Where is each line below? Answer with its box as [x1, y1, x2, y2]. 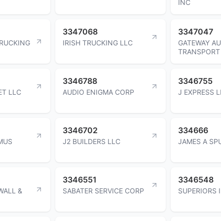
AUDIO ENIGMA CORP [63, 87, 134, 96]
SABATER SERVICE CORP [63, 186, 144, 195]
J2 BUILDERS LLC [63, 137, 120, 146]
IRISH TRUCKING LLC [63, 38, 133, 47]
